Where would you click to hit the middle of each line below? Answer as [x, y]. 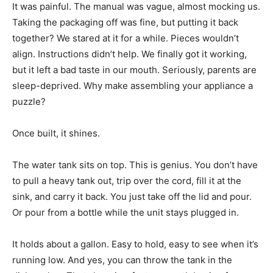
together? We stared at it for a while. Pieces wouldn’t [126, 38]
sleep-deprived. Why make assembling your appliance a [133, 86]
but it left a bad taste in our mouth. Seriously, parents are [134, 70]
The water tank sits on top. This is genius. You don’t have [135, 165]
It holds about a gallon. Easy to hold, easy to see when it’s [135, 244]
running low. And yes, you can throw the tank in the [122, 260]
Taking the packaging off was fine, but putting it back [125, 23]
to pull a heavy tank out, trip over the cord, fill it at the [127, 181]
